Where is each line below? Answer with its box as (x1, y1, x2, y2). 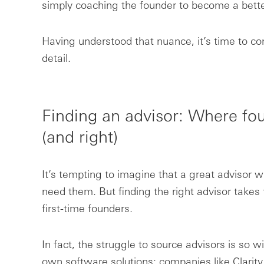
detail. (41, 51, 71, 65)
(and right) (41, 125, 118, 147)
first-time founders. (41, 201, 133, 215)
